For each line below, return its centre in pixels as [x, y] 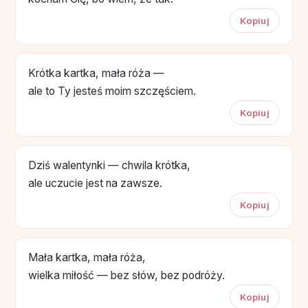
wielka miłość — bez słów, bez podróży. [126, 275]
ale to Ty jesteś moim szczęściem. [112, 91]
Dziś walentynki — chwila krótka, [109, 165]
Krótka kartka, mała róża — [96, 73]
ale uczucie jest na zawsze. [95, 183]
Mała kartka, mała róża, [87, 257]
